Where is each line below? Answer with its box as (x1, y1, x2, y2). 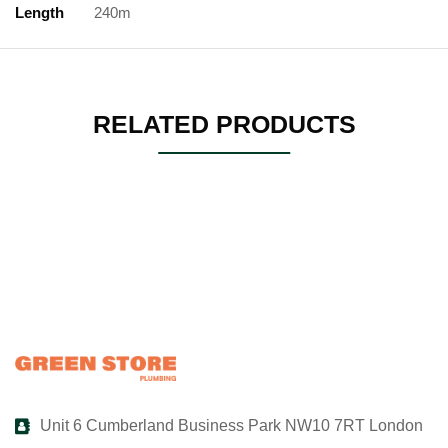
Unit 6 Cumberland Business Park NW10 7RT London (40, 416, 423, 434)
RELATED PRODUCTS (92, 110, 356, 139)
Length (15, 4, 64, 22)
